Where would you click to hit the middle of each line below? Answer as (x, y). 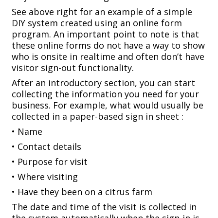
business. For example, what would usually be (108, 105)
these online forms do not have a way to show (108, 45)
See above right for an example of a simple (102, 12)
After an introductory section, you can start (103, 83)
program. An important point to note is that (105, 34)
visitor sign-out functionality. (73, 68)
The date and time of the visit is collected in (104, 207)
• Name (27, 132)
